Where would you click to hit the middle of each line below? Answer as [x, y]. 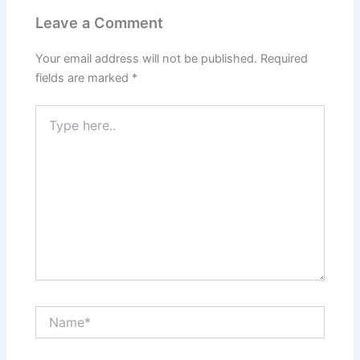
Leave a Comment [100, 22]
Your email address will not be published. [147, 58]
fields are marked [84, 78]
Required [284, 58]
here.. [50, 128]
